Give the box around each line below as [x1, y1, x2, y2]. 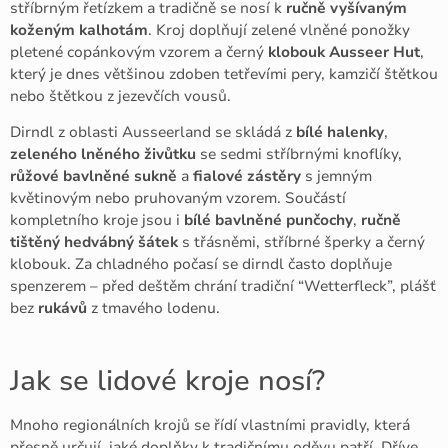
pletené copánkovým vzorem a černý [10, 41, 268, 62]
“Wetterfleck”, [294, 276, 400, 297]
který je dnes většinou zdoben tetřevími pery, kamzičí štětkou [10, 63, 438, 84]
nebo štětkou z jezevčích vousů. [10, 85, 231, 106]
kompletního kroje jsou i [10, 210, 184, 231]
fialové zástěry [193, 166, 301, 187]
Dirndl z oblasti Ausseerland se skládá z [10, 122, 296, 143]
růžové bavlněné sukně [10, 166, 177, 187]
